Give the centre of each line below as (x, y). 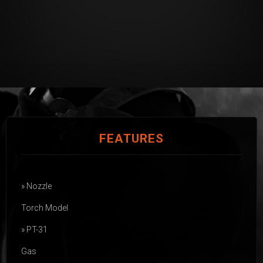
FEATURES (131, 138)
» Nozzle (36, 186)
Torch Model (45, 208)
